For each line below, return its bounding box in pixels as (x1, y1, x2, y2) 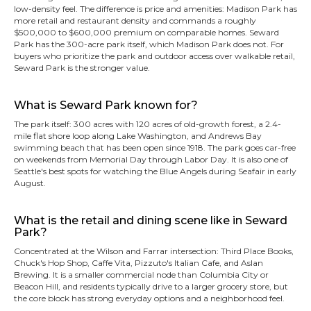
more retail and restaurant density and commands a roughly (14, 15, 256, 26)
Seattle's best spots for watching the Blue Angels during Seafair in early (14, 166, 296, 176)
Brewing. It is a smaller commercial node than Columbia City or (14, 269, 269, 280)
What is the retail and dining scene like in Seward (14, 214, 287, 227)
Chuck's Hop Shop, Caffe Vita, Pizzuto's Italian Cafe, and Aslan (14, 258, 263, 268)
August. (14, 178, 46, 188)
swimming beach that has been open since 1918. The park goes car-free (14, 142, 296, 153)
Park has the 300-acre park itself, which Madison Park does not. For (14, 39, 284, 49)
